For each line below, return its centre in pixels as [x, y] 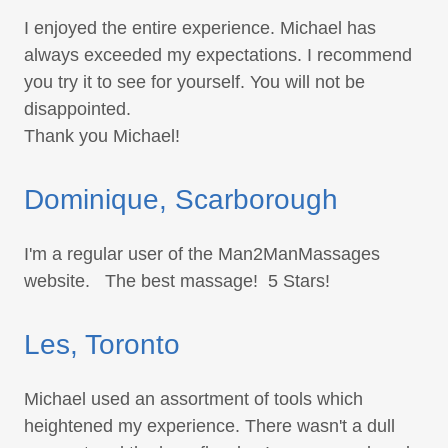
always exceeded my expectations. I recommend [218, 55]
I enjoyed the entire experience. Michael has [200, 28]
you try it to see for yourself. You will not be [194, 82]
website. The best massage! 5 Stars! [177, 281]
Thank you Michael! [104, 136]
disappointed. [77, 109]
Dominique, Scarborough [181, 200]
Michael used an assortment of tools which [193, 399]
